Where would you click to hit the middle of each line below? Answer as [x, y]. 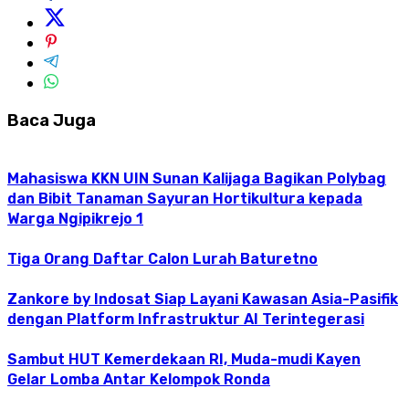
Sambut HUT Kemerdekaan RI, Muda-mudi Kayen [184, 359]
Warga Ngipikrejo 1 [75, 218]
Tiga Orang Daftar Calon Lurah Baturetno [163, 258]
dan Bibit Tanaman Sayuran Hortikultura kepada [185, 198]
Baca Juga [52, 120]
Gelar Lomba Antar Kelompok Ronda [139, 379]
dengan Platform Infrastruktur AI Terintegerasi [186, 319]
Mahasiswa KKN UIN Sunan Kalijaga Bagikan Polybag [197, 178]
